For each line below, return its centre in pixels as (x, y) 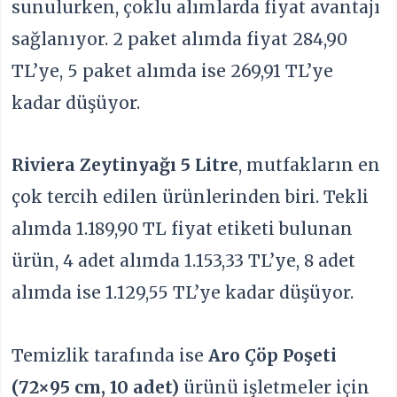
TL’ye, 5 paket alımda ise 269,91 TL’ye (173, 70)
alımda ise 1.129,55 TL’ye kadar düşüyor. (183, 293)
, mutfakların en (310, 165)
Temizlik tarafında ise (110, 355)
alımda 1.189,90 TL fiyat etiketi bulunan (183, 229)
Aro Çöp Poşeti (273, 355)
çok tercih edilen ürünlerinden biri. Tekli (191, 197)
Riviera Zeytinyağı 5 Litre (125, 165)
